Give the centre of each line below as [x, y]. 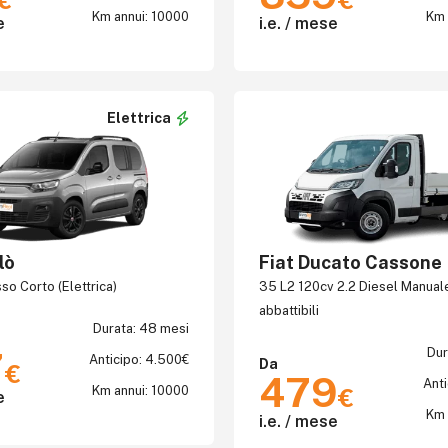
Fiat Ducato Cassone [350, 262]
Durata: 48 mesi [141, 328]
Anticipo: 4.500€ [139, 359]
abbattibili [289, 310]
